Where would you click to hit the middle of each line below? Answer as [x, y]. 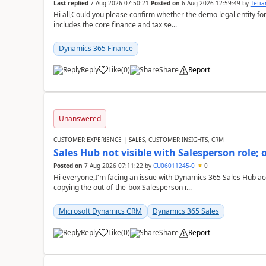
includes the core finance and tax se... [115, 25]
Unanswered [80, 118]
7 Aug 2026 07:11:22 [113, 166]
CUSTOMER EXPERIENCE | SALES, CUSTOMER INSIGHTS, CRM [138, 140]
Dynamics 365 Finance [96, 48]
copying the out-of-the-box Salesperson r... [122, 187]
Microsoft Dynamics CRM [100, 211]
